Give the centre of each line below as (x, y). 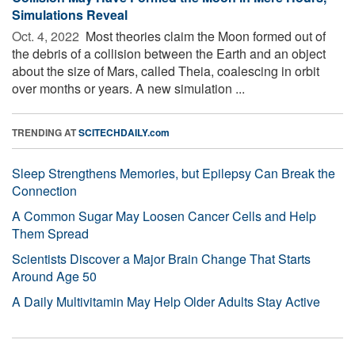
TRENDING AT (45, 132)
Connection (44, 190)
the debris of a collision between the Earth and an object (169, 53)
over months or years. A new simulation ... (128, 88)
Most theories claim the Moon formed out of (204, 36)
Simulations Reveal (70, 14)
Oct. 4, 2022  (47, 36)
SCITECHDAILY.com (124, 132)
